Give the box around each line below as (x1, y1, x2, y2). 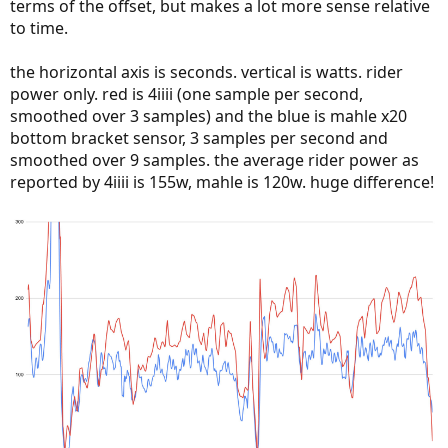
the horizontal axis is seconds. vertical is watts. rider (10, 60, 403, 83)
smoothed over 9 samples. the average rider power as (10, 148, 419, 171)
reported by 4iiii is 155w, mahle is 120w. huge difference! (10, 170, 434, 193)
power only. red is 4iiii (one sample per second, (10, 82, 363, 105)
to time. (10, 16, 68, 39)
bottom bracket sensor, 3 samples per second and (10, 126, 388, 149)
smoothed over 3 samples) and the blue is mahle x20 (10, 104, 407, 127)
